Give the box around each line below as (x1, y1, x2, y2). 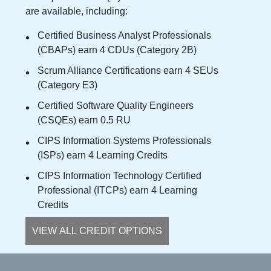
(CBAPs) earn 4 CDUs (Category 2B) (38, 44, 197, 55)
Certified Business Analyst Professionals (38, 30, 211, 41)
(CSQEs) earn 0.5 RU (38, 114, 131, 125)
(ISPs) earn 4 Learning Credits (38, 149, 168, 160)
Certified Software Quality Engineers (38, 100, 194, 111)
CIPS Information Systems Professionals (38, 135, 211, 146)
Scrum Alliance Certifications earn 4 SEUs (38, 65, 218, 76)
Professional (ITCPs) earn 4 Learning (38, 184, 197, 195)
